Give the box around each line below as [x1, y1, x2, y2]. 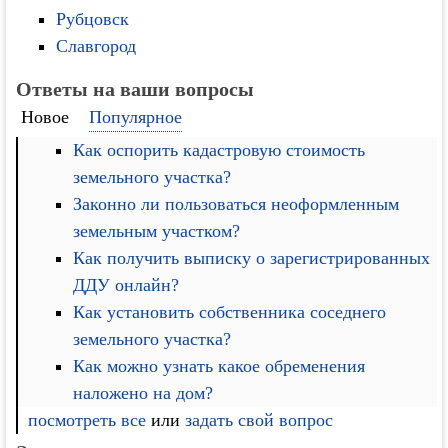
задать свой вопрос [185, 409, 334, 430]
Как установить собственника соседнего [73, 301, 387, 322]
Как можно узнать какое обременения [73, 355, 366, 376]
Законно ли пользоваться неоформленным [73, 193, 400, 214]
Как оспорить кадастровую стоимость [73, 139, 366, 160]
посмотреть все [28, 409, 147, 430]
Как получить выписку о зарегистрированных [73, 247, 431, 268]
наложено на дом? [73, 382, 214, 403]
